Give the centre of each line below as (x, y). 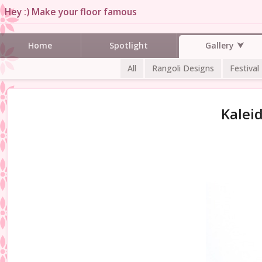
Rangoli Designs (183, 68)
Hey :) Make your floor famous (71, 12)
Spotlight (129, 45)
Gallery (219, 45)
